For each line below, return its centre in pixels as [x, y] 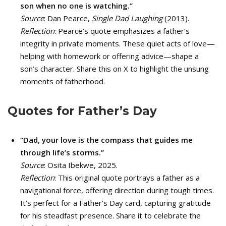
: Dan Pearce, [68, 18]
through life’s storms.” [62, 152]
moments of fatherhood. [63, 81]
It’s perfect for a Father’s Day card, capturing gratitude [116, 203]
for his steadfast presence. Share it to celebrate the [110, 215]
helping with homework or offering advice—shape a [109, 56]
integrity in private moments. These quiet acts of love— [118, 43]
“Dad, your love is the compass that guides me [106, 140]
